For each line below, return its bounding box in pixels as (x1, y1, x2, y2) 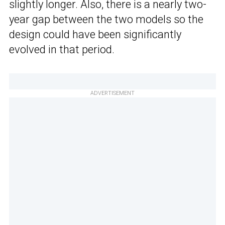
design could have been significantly (9, 28, 181, 41)
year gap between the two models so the (9, 13, 203, 26)
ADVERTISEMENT (90, 90, 135, 97)
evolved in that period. (9, 43, 115, 56)
